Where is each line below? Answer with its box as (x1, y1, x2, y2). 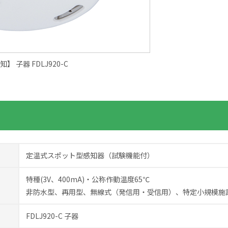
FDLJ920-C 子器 (26, 210, 78, 221)
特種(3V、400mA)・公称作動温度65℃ (26, 174, 150, 184)
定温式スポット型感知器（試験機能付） (26, 150, 154, 160)
